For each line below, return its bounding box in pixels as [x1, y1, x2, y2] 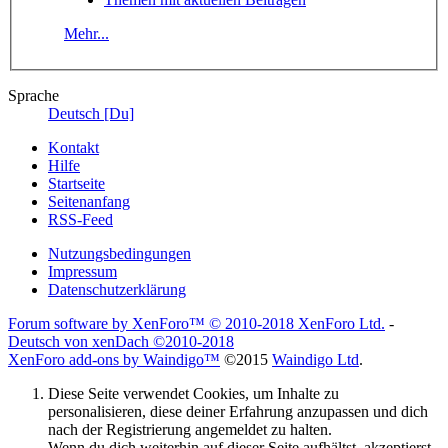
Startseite [48, 174, 105, 192]
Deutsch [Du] [48, 104, 134, 122]
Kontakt [48, 138, 99, 156]
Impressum [48, 262, 117, 280]
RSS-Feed [48, 210, 113, 228]
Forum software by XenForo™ [8, 314, 209, 332]
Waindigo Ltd [272, 350, 359, 368]
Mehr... [64, 24, 109, 42]
